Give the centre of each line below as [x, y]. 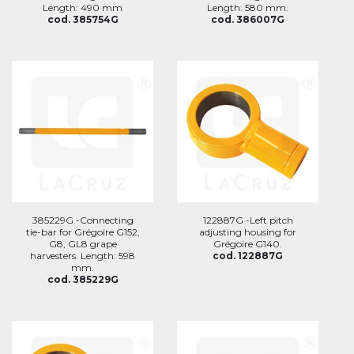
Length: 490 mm [83, 8]
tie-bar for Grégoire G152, [83, 232]
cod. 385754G [83, 19]
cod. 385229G [83, 279]
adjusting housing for [248, 232]
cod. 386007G [248, 19]
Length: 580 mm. [248, 8]
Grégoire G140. [248, 244]
